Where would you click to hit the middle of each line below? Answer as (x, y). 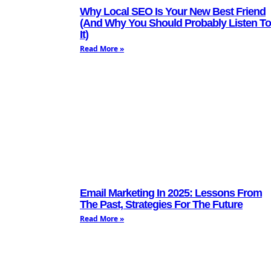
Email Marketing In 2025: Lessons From (171, 193)
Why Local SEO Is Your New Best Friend (173, 11)
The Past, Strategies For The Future (161, 204)
